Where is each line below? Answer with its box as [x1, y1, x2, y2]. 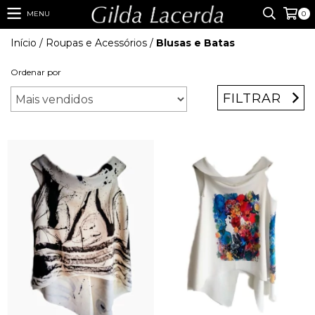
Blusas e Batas [156, 37, 235, 50]
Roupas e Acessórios [46, 37, 147, 50]
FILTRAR [223, 90, 282, 106]
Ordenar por [11, 67, 61, 78]
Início [11, 37, 37, 50]
